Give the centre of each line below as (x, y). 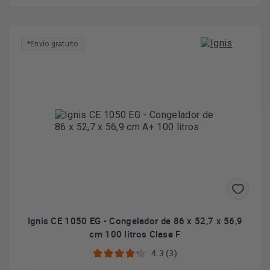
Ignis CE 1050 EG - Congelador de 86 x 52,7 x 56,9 (135, 221)
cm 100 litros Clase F (135, 234)
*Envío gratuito (53, 44)
